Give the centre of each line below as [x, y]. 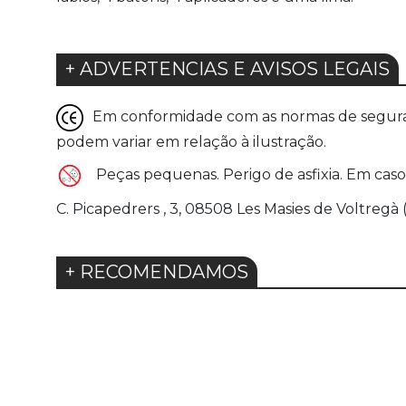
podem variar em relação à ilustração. [191, 142]
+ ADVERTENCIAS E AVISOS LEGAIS [227, 69]
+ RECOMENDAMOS [157, 272]
